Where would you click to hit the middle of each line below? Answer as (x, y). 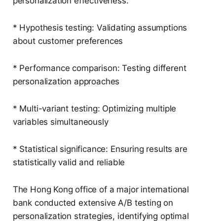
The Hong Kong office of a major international (101, 190)
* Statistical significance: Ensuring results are (100, 149)
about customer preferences (68, 41)
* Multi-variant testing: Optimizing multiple (94, 109)
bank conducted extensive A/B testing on (93, 203)
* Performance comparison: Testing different (99, 68)
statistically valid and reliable (69, 163)
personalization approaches (66, 82)
